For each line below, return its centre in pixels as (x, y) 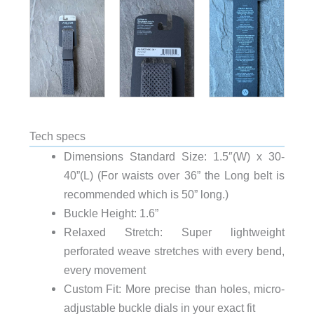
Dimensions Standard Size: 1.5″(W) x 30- (174, 157)
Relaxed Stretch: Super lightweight (174, 232)
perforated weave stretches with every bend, (174, 251)
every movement (104, 270)
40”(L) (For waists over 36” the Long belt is (174, 176)
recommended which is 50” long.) (146, 194)
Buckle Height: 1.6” (111, 213)
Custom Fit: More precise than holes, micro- (174, 289)
